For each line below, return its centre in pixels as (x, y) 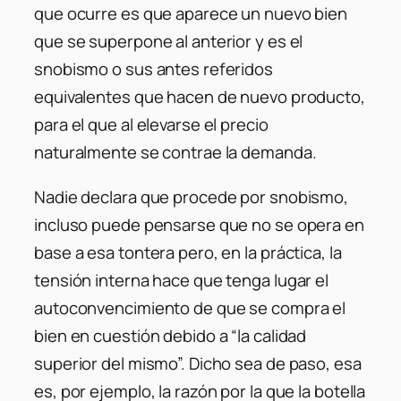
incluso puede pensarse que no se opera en (199, 224)
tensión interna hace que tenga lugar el (182, 280)
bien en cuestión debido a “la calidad (171, 335)
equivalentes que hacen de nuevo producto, (200, 97)
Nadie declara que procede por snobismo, (192, 196)
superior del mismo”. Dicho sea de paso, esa (198, 363)
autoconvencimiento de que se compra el (190, 307)
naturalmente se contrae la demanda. (175, 153)
